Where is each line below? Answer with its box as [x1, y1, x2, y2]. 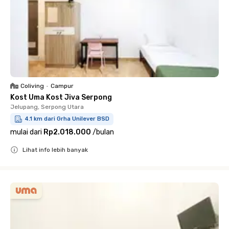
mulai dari [10, 128, 42, 136]
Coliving [20, 82, 44, 89]
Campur [51, 82, 74, 89]
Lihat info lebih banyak [22, 146, 88, 153]
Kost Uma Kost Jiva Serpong [10, 93, 112, 102]
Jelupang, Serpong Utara [10, 103, 84, 110]
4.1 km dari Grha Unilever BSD [25, 116, 109, 122]
